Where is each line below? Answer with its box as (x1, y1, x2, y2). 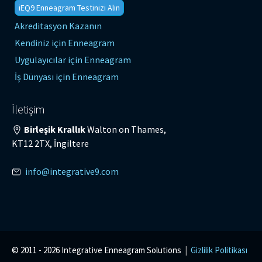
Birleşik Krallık (22, 123, 85, 135)
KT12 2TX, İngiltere (12, 137, 89, 149)
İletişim (12, 102, 45, 116)
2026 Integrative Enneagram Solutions (43, 244, 183, 256)
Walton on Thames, (85, 123, 166, 135)
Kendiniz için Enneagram (15, 37, 115, 49)
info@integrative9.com (25, 166, 119, 177)
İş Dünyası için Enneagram (15, 71, 119, 82)
